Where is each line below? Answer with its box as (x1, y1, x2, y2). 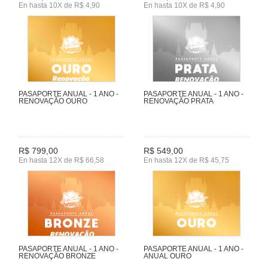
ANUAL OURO (144, 251, 191, 260)
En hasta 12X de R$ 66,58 (19, 156, 104, 165)
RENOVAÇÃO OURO (19, 96, 87, 105)
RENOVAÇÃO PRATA (144, 96, 214, 105)
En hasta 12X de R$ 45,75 (144, 156, 229, 165)
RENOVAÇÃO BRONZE (19, 251, 96, 260)
